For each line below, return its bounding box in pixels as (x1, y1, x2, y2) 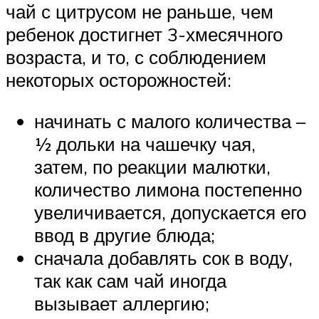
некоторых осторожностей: (6, 68, 231, 92)
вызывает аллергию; (34, 291, 209, 315)
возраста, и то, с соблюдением (6, 46, 266, 69)
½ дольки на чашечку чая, (34, 132, 256, 155)
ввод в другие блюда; (34, 223, 215, 246)
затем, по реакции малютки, (34, 155, 271, 178)
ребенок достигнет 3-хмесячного (6, 23, 283, 46)
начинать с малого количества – (34, 109, 305, 132)
